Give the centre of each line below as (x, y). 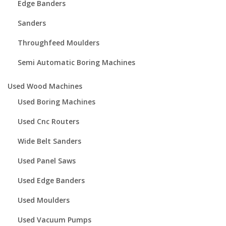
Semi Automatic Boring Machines (76, 63)
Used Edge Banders (51, 181)
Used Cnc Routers (48, 122)
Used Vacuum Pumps (54, 220)
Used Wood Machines (45, 86)
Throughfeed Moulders (59, 43)
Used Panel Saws (47, 161)
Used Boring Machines (56, 102)
